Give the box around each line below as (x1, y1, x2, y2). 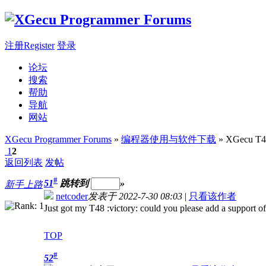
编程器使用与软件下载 (121, 134, 216, 144)
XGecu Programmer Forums (5, 134, 112, 144)
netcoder (56, 191, 88, 202)
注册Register (5, 40, 55, 50)
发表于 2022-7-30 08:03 (88, 191, 182, 202)
